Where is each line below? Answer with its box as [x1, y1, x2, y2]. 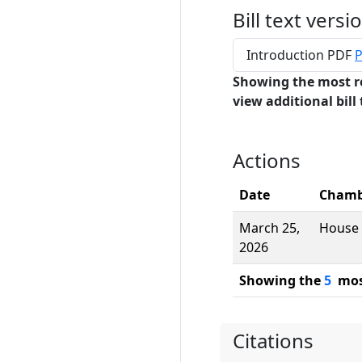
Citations [233, 327, 314, 354]
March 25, [239, 219, 300, 237]
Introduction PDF [246, 46, 355, 64]
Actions [233, 147, 301, 174]
